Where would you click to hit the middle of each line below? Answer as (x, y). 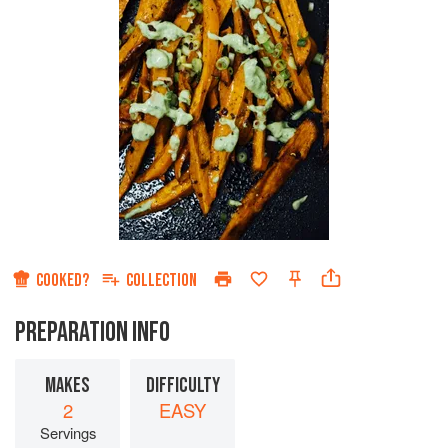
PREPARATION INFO (92, 333)
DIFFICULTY (182, 386)
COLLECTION (161, 281)
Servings (67, 433)
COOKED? (62, 281)
